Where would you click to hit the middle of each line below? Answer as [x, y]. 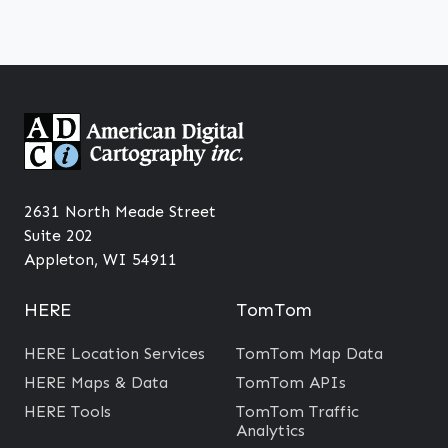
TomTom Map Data [309, 354]
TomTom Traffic [297, 412]
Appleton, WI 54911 [100, 260]
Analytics [270, 431]
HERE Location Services [114, 354]
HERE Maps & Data [96, 383]
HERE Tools [67, 412]
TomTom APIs [291, 383]
